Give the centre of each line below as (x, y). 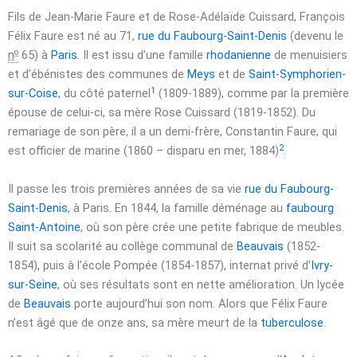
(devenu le (315, 36)
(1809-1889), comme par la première (252, 94)
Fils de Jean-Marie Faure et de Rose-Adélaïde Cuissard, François (177, 17)
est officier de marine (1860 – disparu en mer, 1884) (143, 151)
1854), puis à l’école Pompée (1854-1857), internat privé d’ (159, 265)
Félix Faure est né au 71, (73, 36)
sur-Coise (33, 94)
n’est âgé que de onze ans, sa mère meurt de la (134, 322)
